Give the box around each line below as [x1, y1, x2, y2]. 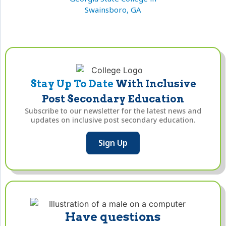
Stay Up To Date [30, 77, 114, 90]
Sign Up [98, 137, 128, 149]
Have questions [65, 209, 161, 224]
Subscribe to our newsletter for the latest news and [25, 105, 201, 116]
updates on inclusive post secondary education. [31, 115, 195, 125]
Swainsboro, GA [84, 4, 141, 15]
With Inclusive [113, 77, 196, 90]
